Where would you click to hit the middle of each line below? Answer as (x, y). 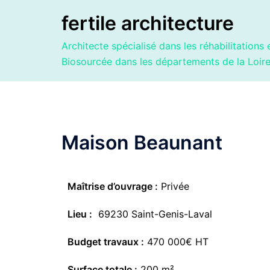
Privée (175, 186)
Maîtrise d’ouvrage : (113, 186)
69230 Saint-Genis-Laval (152, 214)
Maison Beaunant (142, 143)
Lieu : (80, 214)
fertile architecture (148, 23)
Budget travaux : (106, 242)
